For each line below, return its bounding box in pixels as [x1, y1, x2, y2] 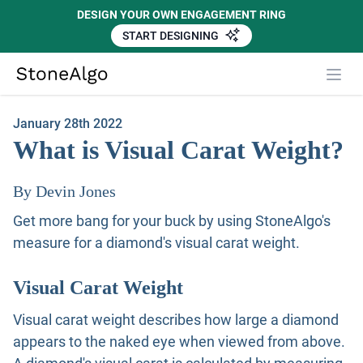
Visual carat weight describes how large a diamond [13, 311, 339, 329]
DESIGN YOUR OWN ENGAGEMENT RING [77, 8, 286, 21]
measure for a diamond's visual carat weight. [13, 234, 300, 252]
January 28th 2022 [13, 116, 122, 132]
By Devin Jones [13, 182, 116, 201]
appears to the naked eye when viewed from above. [13, 333, 345, 351]
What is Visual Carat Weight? [13, 135, 344, 165]
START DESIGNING [122, 29, 221, 42]
